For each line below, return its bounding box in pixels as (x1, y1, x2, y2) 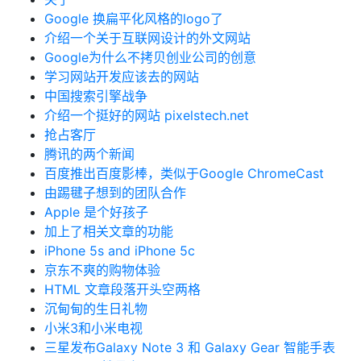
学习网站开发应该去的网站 (44, 68, 199, 85)
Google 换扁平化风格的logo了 (44, 10, 223, 27)
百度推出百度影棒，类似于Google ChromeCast (44, 165, 324, 181)
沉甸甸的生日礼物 (44, 301, 147, 317)
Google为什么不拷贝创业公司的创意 (44, 49, 256, 65)
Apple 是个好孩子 (44, 204, 148, 220)
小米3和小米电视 (44, 320, 143, 336)
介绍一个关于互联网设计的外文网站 (44, 30, 251, 46)
